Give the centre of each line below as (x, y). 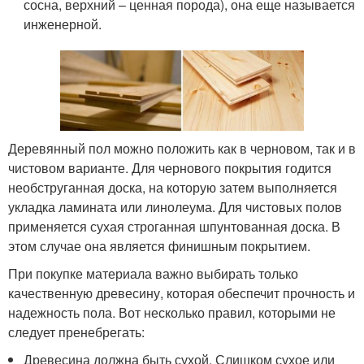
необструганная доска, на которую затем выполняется (173, 187)
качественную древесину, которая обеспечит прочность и (182, 292)
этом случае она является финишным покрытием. (159, 245)
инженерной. (63, 24)
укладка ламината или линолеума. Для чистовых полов (175, 206)
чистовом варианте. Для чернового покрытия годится (170, 167)
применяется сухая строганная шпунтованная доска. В (174, 226)
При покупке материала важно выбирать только (153, 273)
